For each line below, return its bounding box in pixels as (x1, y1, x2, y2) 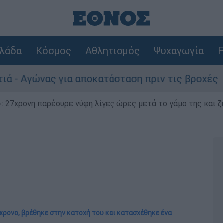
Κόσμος (35, 44, 71, 57)
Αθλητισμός (85, 44, 140, 57)
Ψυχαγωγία (153, 44, 204, 57)
